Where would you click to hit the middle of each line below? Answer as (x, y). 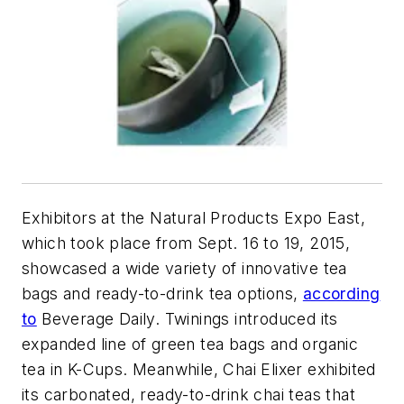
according (341, 294)
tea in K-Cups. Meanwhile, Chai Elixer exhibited (199, 370)
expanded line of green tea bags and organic (190, 344)
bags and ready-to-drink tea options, (162, 294)
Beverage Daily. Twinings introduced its (187, 319)
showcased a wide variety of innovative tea (184, 269)
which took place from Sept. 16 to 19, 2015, (186, 243)
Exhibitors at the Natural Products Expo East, (193, 218)
